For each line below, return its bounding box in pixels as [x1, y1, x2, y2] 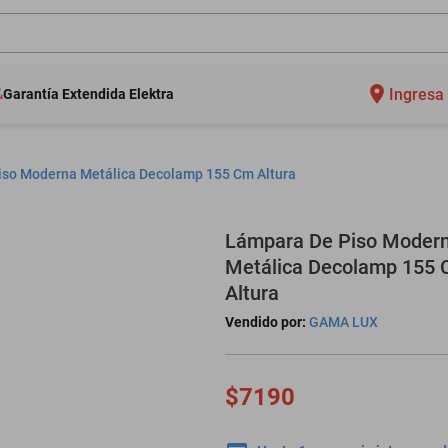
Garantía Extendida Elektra [3, 86, 174, 102]
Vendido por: [225, 314, 306, 330]
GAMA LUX [309, 314, 378, 330]
